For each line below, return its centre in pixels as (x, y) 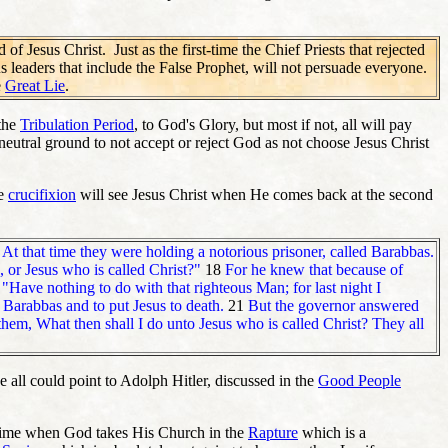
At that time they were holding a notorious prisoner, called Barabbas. (218, 251)
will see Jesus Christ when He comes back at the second (254, 194)
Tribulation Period (77, 124)
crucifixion (42, 194)
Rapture (273, 432)
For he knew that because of (314, 269)
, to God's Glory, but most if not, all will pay (273, 124)
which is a (332, 432)
